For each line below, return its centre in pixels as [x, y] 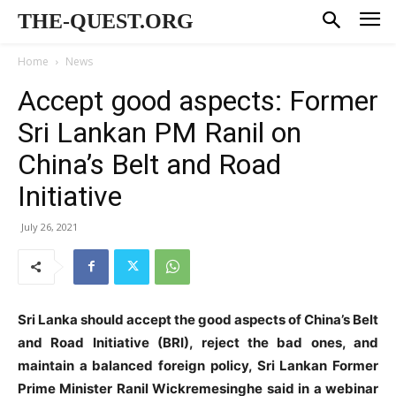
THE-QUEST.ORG [106, 21]
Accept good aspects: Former [198, 100]
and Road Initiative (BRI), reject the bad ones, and [198, 342]
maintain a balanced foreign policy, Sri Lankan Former [198, 365]
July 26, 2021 [49, 226]
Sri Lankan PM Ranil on [160, 132]
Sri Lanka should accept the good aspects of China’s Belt [198, 319]
